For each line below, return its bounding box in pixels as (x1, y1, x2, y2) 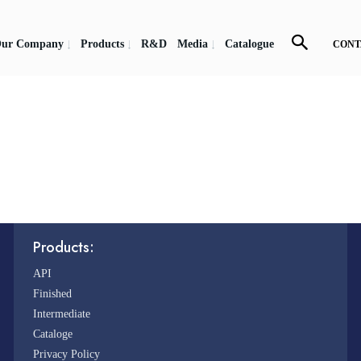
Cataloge (33, 328, 73, 341)
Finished (33, 288, 73, 301)
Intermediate (33, 308, 91, 321)
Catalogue (225, 37, 274, 50)
